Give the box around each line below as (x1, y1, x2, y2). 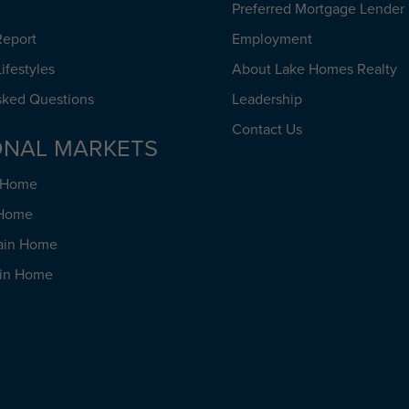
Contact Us (232, 119, 303, 140)
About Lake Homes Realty (232, 58, 398, 79)
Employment (232, 28, 313, 49)
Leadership (232, 89, 303, 110)
